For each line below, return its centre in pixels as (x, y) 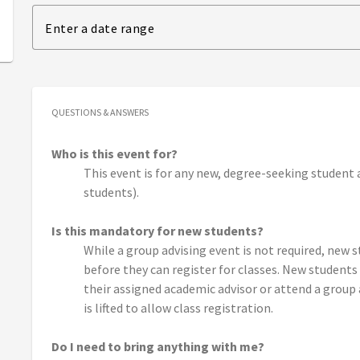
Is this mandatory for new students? (157, 231)
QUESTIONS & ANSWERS (100, 112)
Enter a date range (100, 29)
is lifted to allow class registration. (180, 308)
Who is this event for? (115, 154)
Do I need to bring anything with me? (158, 347)
